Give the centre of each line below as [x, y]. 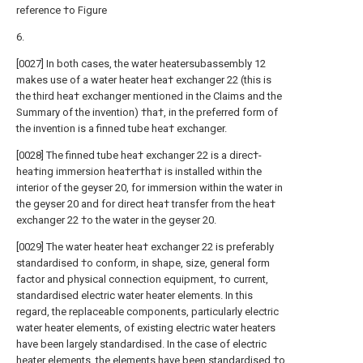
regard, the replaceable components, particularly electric [147, 312]
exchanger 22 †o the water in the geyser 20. [116, 220]
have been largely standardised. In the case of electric [141, 344]
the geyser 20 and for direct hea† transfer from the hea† [146, 204]
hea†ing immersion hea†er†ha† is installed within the [139, 171]
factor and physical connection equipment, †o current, [142, 279]
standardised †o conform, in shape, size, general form [143, 263]
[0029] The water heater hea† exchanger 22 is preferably [145, 247]
